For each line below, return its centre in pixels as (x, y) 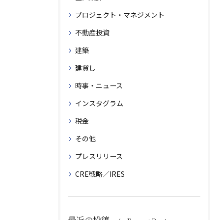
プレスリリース (99, 156)
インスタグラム (99, 103)
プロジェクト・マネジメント (120, 15)
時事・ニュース (99, 85)
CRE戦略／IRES (100, 174)
